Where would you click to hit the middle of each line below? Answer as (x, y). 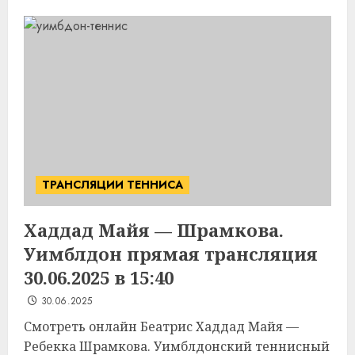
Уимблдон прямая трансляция (171, 254)
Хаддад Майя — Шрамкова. (154, 230)
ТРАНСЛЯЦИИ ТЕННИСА (113, 185)
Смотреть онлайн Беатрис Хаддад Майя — (161, 326)
